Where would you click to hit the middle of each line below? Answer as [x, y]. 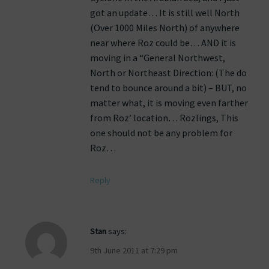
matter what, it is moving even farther [169, 103]
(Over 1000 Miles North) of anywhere [165, 28]
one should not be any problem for [161, 133]
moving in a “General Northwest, [158, 58]
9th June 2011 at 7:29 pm [134, 251]
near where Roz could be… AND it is [163, 43]
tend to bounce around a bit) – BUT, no [168, 88]
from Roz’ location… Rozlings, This [164, 118]
